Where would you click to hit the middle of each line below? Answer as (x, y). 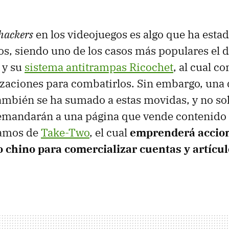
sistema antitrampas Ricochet (99, 67)
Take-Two (65, 132)
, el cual (110, 132)
